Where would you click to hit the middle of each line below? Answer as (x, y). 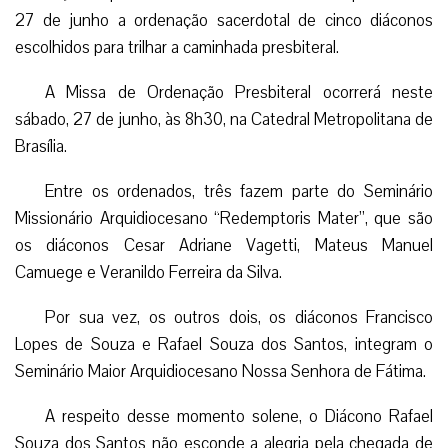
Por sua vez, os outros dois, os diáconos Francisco (239, 317)
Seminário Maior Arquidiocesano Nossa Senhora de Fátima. (220, 371)
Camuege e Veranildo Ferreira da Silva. (148, 272)
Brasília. (41, 146)
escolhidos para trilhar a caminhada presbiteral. (177, 47)
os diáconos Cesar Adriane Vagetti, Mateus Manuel (224, 245)
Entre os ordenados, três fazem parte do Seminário (239, 191)
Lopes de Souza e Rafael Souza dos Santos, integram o (224, 344)
